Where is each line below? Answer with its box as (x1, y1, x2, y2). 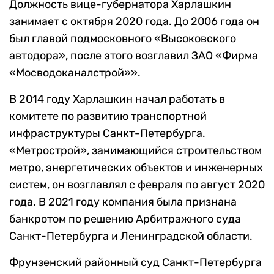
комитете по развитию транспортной (9, 109, 207, 124)
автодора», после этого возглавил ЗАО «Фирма (9, 49, 258, 63)
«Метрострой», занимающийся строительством (9, 144, 262, 158)
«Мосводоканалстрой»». (9, 66, 141, 80)
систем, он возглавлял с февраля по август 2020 (9, 178, 265, 192)
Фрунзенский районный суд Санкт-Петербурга (9, 256, 262, 270)
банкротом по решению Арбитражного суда (9, 212, 241, 226)
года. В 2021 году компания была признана (9, 195, 237, 209)
